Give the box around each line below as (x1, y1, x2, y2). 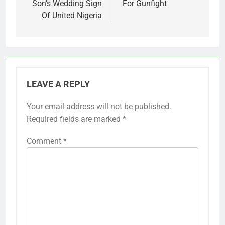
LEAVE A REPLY (27, 79, 90, 90)
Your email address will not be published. (27, 102, 171, 112)
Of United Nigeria (42, 11, 102, 21)
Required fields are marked (27, 114, 123, 124)
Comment (27, 136, 63, 146)
